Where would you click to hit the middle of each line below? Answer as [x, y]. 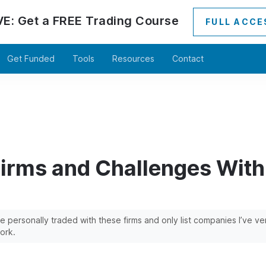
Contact [188, 58]
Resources [133, 58]
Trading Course [132, 21]
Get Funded [31, 58]
